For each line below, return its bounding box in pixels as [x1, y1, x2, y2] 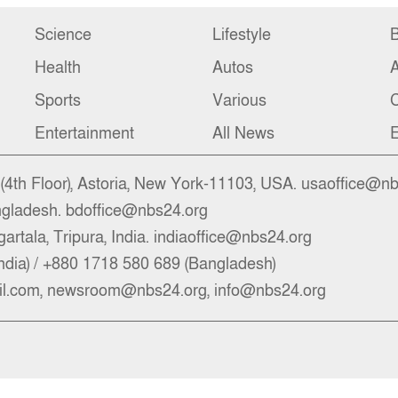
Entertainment [35, 123, 134, 144]
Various [212, 90, 267, 111]
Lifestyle [212, 24, 271, 45]
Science [35, 24, 92, 45]
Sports [35, 90, 81, 111]
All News [212, 123, 275, 144]
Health [35, 57, 81, 78]
